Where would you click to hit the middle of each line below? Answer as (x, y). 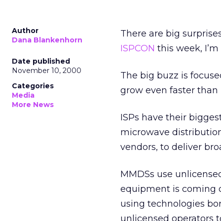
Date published (41, 61)
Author (25, 31)
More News (33, 105)
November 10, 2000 (47, 71)
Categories (33, 86)
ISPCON (138, 48)
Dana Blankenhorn (47, 40)
